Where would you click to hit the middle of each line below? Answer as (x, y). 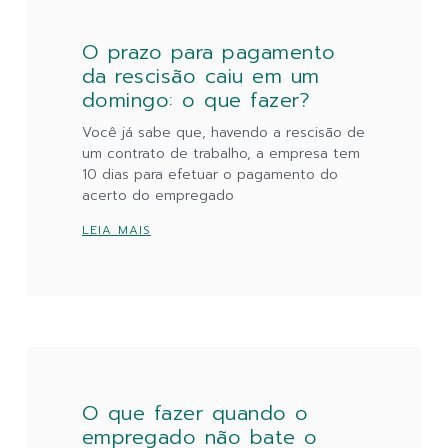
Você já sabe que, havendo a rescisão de (223, 133)
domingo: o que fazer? (196, 100)
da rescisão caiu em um (200, 76)
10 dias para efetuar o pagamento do (209, 175)
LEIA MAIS (116, 230)
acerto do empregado (157, 196)
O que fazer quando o (195, 413)
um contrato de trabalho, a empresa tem (220, 154)
